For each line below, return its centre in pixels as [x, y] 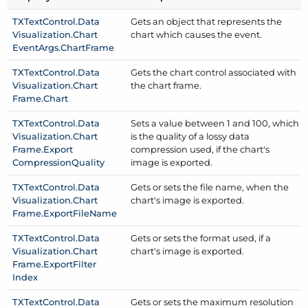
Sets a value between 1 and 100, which [215, 123]
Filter [85, 264]
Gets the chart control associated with [214, 72]
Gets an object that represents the [207, 21]
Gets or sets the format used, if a [201, 238]
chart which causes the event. [197, 34]
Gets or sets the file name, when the [210, 187]
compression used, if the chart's [200, 149]
